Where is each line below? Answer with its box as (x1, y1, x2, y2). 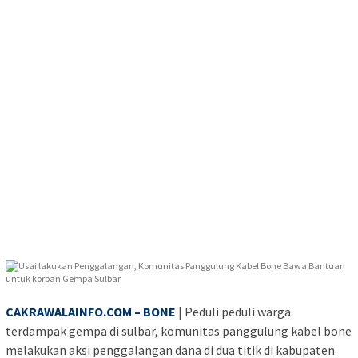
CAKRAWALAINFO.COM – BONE (6, 304, 176, 320)
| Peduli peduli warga (176, 304, 291, 320)
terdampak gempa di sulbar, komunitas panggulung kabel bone (6, 323, 352, 340)
